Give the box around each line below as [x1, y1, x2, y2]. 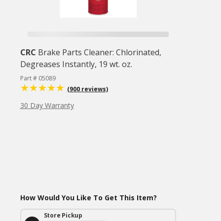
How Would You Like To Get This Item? [20, 193, 157, 202]
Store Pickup [43, 211, 83, 220]
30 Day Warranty [20, 101, 74, 110]
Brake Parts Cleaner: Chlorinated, [37, 47, 161, 58]
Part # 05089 [20, 74, 56, 82]
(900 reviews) [67, 85, 108, 93]
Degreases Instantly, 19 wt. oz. [20, 59, 132, 70]
